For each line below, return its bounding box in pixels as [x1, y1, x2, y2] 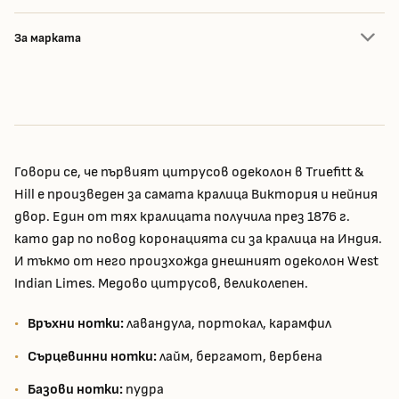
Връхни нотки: [28, 315, 124, 333]
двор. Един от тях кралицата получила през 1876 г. [14, 208, 350, 226]
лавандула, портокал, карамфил [124, 315, 331, 333]
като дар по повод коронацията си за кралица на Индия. [14, 231, 382, 248]
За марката [14, 30, 81, 46]
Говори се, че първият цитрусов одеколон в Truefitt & [14, 164, 364, 182]
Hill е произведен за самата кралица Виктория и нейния [14, 186, 378, 204]
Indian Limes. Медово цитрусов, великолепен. [14, 275, 308, 293]
